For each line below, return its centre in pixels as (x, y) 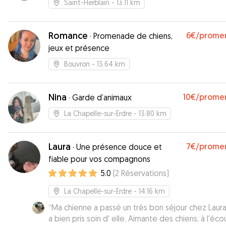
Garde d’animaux (102, 97)
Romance (68, 36)
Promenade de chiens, (133, 36)
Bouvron (77, 64)
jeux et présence (79, 48)
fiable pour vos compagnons (99, 159)
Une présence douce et (119, 147)
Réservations (144, 173)
